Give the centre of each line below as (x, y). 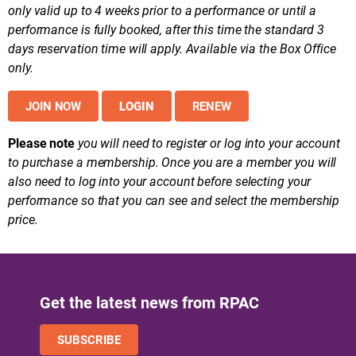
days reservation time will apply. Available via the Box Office (172, 48)
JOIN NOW (54, 106)
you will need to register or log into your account (209, 143)
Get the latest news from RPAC (149, 302)
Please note (41, 143)
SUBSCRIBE (89, 340)
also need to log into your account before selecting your (160, 181)
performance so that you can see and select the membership (174, 200)
